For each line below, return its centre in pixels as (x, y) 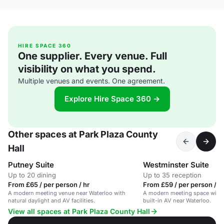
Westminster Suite (176, 165)
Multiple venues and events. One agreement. (91, 81)
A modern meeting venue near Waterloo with (67, 193)
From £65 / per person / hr (49, 184)
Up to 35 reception (172, 175)
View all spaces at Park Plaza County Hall (79, 211)
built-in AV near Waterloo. (177, 200)
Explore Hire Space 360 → (112, 99)
